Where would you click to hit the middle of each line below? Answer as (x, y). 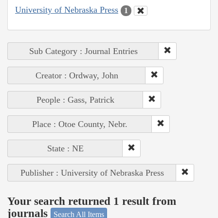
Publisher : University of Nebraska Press (92, 173)
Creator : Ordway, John (77, 75)
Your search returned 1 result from (92, 201)
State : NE (65, 148)
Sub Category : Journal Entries (83, 51)
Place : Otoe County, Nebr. (80, 124)
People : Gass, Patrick (75, 100)
